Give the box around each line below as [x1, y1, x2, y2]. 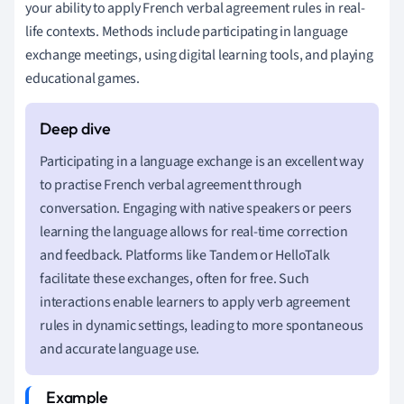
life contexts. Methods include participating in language [25, 21, 348, 41]
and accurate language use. [40, 338, 200, 359]
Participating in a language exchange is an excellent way [40, 151, 363, 171]
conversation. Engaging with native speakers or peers [40, 197, 352, 218]
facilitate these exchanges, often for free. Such [40, 268, 309, 289]
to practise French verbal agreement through [40, 174, 302, 195]
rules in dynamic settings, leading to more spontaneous [40, 315, 364, 335]
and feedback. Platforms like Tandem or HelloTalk [40, 244, 330, 265]
